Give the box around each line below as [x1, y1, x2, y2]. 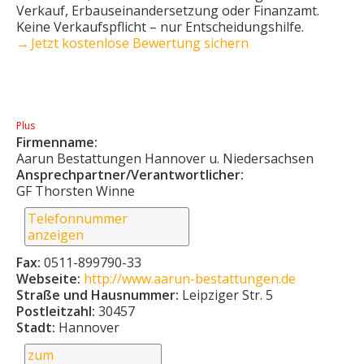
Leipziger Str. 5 [182, 285, 273, 304]
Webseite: [16, 269, 84, 288]
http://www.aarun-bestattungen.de [84, 269, 296, 288]
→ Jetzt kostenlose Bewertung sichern [16, 33, 249, 52]
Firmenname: [16, 132, 101, 151]
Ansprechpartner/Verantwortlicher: [16, 165, 247, 184]
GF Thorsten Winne [16, 181, 135, 200]
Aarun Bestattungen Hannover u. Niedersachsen [16, 149, 314, 167]
